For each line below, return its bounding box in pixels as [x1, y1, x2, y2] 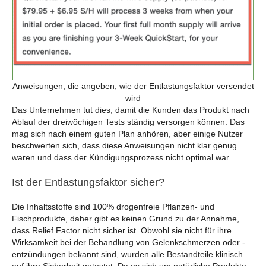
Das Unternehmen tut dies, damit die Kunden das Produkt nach [12, 105, 249, 115]
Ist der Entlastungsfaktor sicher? [12, 176, 164, 189]
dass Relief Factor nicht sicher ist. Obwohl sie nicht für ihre [12, 226, 232, 236]
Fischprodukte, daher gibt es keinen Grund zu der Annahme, [12, 214, 239, 224]
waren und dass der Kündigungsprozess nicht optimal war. [12, 153, 231, 163]
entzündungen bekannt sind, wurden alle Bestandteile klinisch [12, 249, 243, 259]
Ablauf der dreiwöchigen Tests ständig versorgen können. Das [12, 117, 245, 127]
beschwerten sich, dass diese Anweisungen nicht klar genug [12, 141, 237, 151]
